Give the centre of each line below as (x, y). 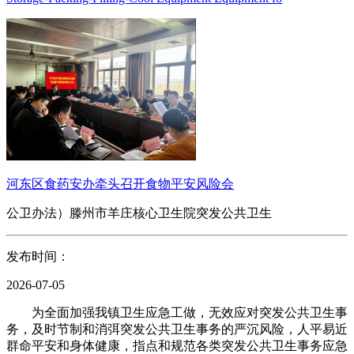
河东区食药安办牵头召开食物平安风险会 (120, 184)
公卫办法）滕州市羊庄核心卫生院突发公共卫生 (139, 213)
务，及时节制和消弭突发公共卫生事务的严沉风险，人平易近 (177, 329)
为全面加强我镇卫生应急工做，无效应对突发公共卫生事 (177, 313)
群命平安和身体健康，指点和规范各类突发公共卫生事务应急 (177, 346)
